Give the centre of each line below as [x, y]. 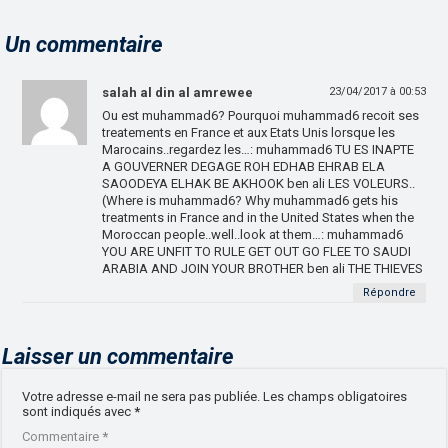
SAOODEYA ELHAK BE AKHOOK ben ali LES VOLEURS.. [259, 184]
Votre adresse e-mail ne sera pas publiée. [141, 397]
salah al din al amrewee [178, 93]
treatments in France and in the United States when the [258, 218]
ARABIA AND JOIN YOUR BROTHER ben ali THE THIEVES [263, 269]
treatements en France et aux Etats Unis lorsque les [249, 133]
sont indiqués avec [78, 412]
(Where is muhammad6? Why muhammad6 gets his [250, 201]
